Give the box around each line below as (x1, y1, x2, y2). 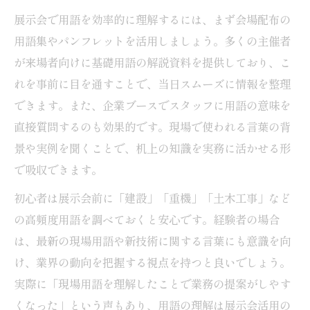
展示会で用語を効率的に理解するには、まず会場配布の (14, 10, 291, 28)
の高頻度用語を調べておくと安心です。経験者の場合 (14, 210, 280, 228)
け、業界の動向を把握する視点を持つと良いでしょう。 (14, 253, 291, 271)
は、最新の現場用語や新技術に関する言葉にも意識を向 (14, 232, 291, 249)
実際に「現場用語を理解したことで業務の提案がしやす (14, 275, 291, 292)
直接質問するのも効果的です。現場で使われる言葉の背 (14, 118, 291, 135)
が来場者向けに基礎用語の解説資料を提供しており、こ (14, 53, 291, 71)
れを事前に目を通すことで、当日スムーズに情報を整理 (14, 75, 291, 92)
